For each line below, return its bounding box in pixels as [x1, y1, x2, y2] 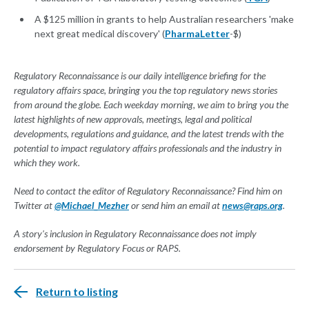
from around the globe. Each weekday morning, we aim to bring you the [14, 99, 288, 111]
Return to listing [36, 285, 118, 299]
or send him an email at [129, 199, 222, 212]
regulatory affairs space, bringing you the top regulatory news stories [14, 84, 277, 97]
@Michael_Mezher [54, 199, 129, 212]
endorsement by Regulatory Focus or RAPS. [14, 242, 181, 255]
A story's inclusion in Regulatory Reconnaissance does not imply [14, 228, 257, 240]
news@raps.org [222, 199, 283, 212]
